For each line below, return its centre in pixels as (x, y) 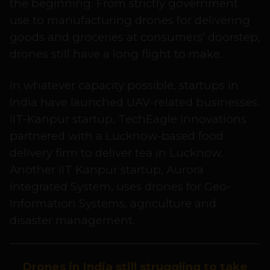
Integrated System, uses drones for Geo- (120, 187)
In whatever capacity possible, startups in (124, 86)
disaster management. (72, 221)
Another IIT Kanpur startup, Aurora (107, 170)
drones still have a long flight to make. (116, 54)
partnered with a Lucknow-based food (117, 136)
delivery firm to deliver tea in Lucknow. (116, 153)
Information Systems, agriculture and (113, 204)
